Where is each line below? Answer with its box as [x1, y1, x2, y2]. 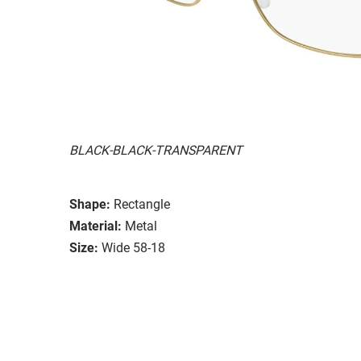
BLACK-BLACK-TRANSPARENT [69, 142, 243, 158]
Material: [69, 218, 122, 234]
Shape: [69, 196, 110, 212]
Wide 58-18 [102, 239, 165, 255]
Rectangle [114, 196, 170, 212]
